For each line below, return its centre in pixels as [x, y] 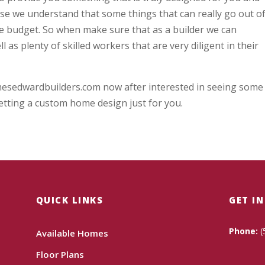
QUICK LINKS [70, 200]
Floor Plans [60, 254]
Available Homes [72, 233]
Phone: [244, 231]
